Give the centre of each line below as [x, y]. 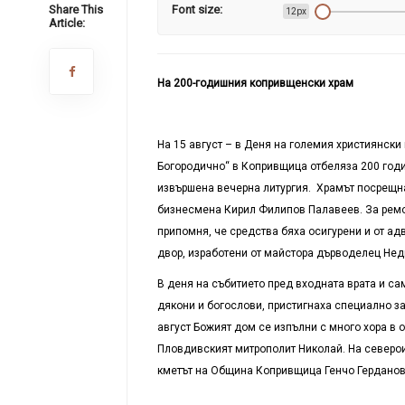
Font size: [197, 9]
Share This [75, 9]
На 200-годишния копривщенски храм [255, 83]
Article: [66, 23]
